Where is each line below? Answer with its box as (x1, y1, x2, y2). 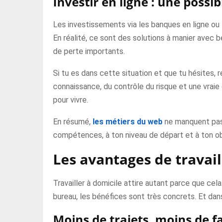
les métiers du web (93, 117, 163, 126)
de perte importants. (53, 47, 125, 56)
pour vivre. (53, 95, 88, 105)
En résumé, (53, 117, 93, 126)
